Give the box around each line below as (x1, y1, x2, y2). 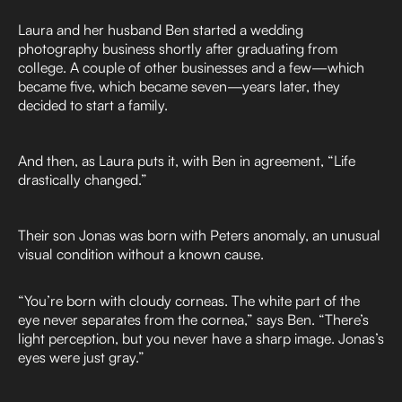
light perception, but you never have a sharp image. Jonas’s (18, 329, 384, 348)
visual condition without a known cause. (18, 245, 264, 264)
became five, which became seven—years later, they (18, 77, 340, 96)
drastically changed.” (18, 170, 147, 189)
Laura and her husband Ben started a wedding (18, 21, 303, 39)
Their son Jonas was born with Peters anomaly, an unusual (18, 226, 380, 245)
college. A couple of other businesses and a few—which (18, 58, 364, 77)
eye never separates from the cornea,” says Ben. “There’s (18, 310, 369, 329)
